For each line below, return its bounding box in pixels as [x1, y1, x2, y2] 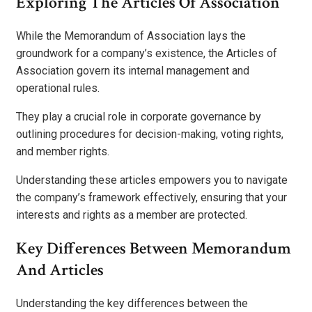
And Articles [16, 258, 104, 281]
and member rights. [16, 144, 109, 158]
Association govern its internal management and [16, 63, 249, 77]
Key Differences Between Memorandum [16, 237, 291, 259]
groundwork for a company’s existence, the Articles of [16, 46, 277, 60]
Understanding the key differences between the [16, 296, 248, 310]
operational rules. [16, 81, 100, 95]
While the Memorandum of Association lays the [16, 29, 246, 42]
